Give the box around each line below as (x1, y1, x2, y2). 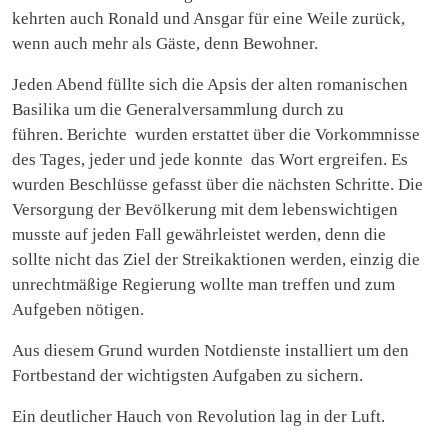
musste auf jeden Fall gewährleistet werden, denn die (12, 224, 386, 244)
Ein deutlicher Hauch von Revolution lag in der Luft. (12, 406, 385, 426)
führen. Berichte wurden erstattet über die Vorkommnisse (12, 124, 420, 144)
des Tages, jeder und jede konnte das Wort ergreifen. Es (12, 149, 408, 169)
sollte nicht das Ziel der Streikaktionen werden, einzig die (12, 249, 420, 269)
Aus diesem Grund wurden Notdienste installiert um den (12, 340, 409, 360)
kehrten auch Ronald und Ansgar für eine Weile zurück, (12, 8, 405, 28)
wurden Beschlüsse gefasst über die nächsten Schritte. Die (12, 174, 423, 194)
